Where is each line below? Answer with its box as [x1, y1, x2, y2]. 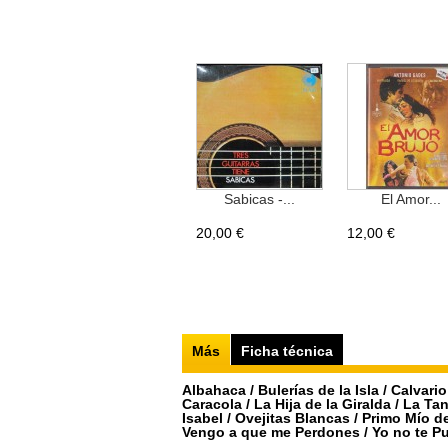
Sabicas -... [224, 191, 295, 207]
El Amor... [380, 191, 441, 207]
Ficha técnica [241, 343, 333, 359]
